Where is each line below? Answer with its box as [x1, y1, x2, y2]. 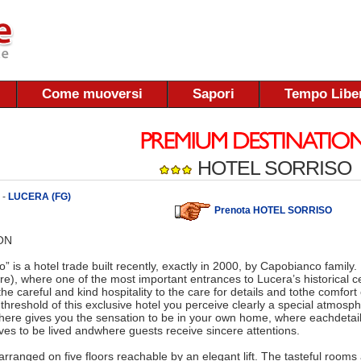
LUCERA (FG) [8, 190, 71, 202]
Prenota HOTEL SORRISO [214, 205, 332, 217]
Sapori [193, 86, 234, 102]
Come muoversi [42, 86, 143, 102]
